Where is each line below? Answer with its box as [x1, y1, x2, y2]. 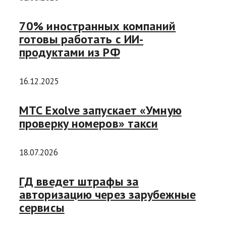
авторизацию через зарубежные [19, 187, 196, 203]
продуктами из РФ [19, 44, 120, 61]
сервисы [19, 200, 65, 216]
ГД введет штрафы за [19, 174, 139, 190]
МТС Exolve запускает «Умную [19, 102, 182, 119]
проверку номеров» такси [19, 116, 158, 132]
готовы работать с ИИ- [19, 31, 144, 47]
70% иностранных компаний [19, 18, 176, 34]
